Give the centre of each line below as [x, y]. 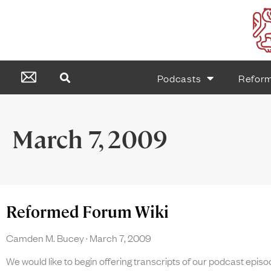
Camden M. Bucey [46, 238]
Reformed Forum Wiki [87, 212]
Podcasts [179, 78]
